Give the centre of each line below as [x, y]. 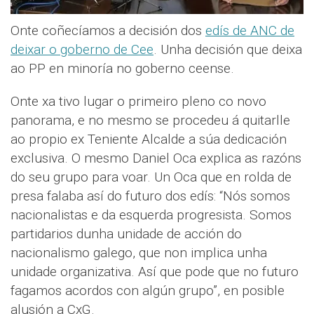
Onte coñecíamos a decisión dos [108, 31]
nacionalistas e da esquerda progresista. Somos [151, 215]
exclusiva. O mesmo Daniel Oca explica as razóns [156, 158]
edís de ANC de [250, 31]
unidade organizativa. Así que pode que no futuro [155, 272]
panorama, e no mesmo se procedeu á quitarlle [150, 121]
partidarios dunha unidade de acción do [126, 234]
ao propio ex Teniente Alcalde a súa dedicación [149, 139]
